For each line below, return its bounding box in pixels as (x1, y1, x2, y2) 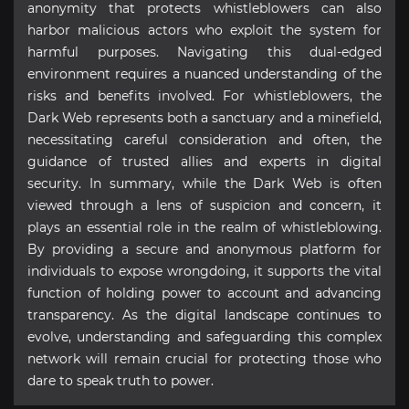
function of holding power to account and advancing (27, 284, 382, 301)
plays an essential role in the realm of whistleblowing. (27, 218, 382, 236)
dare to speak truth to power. (27, 372, 214, 389)
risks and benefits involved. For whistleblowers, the (27, 87, 382, 104)
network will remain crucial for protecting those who (27, 350, 382, 367)
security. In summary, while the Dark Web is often (27, 174, 382, 192)
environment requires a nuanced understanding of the (27, 65, 382, 82)
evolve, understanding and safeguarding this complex (27, 328, 382, 345)
